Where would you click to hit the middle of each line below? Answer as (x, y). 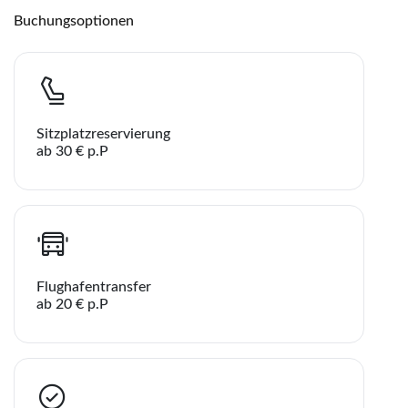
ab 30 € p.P (72, 151)
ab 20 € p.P (72, 304)
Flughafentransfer (94, 286)
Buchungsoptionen (74, 20)
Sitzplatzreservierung (103, 133)
